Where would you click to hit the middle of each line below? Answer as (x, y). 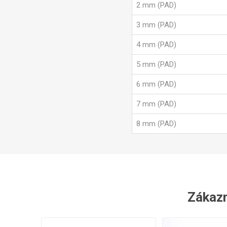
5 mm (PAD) (157, 65)
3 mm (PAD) (157, 25)
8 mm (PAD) (157, 124)
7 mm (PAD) (157, 104)
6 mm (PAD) (157, 84)
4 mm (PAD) (157, 45)
